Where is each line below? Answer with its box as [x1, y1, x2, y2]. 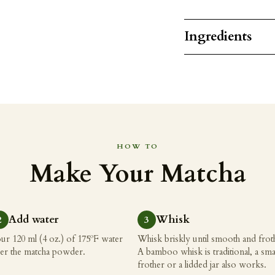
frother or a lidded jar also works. [137, 259, 266, 271]
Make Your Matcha [29, 157, 246, 192]
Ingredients [184, 28, 252, 46]
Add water [9, 212, 58, 227]
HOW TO [116, 142, 159, 152]
